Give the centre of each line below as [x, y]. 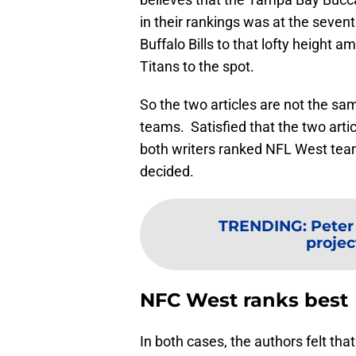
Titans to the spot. [197, 67]
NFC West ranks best [244, 300]
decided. [167, 172]
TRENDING [260, 226]
